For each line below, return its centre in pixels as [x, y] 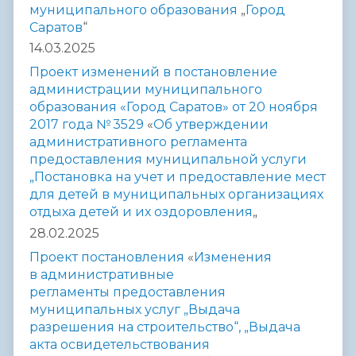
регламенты [71, 292]
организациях [276, 195]
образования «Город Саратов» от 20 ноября [174, 107]
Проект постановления [108, 257]
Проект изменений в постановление [153, 72]
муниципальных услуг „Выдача [135, 310]
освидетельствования [135, 345]
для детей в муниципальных [129, 195]
